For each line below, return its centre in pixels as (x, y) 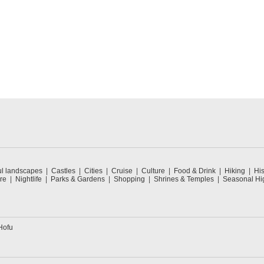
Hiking (235, 171)
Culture (153, 171)
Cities (93, 171)
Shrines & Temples (184, 179)
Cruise (122, 171)
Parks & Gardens (78, 179)
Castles (63, 171)
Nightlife (29, 179)
